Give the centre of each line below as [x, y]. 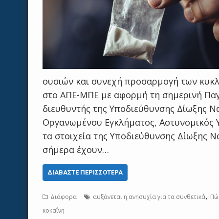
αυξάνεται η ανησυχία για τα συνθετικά [149, 197]
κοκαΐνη [54, 210]
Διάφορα [64, 197]
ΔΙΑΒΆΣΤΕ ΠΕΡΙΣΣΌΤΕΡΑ [85, 172]
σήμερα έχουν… [76, 150]
